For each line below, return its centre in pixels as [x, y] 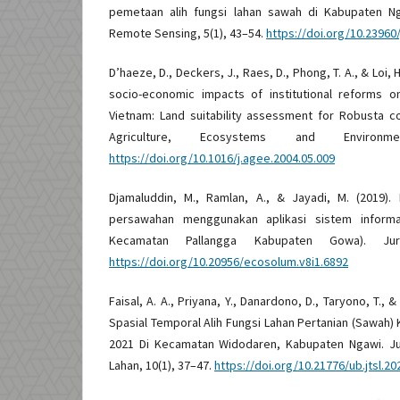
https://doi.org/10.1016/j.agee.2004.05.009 [222, 158]
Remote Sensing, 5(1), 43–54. [187, 33]
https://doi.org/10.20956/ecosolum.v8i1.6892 [229, 261]
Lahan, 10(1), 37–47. [162, 365]
